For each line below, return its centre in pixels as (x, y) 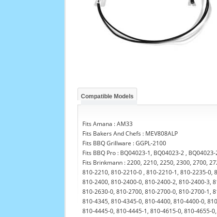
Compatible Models (108, 96)
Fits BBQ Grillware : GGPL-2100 (124, 143)
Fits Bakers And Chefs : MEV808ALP (130, 133)
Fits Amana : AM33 (108, 124)
